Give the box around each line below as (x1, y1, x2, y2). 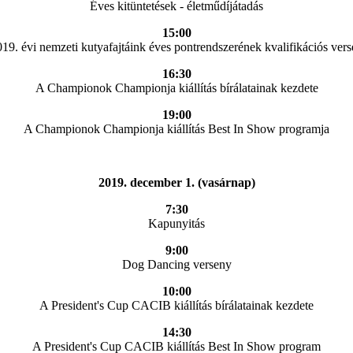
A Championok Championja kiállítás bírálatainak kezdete (35, 80, 318, 95)
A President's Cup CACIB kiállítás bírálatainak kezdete (39, 298, 314, 312)
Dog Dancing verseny (121, 257, 232, 271)
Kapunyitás (148, 216, 205, 230)
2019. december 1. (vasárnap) (98, 175, 255, 189)
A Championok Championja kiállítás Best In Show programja (24, 121, 329, 136)
